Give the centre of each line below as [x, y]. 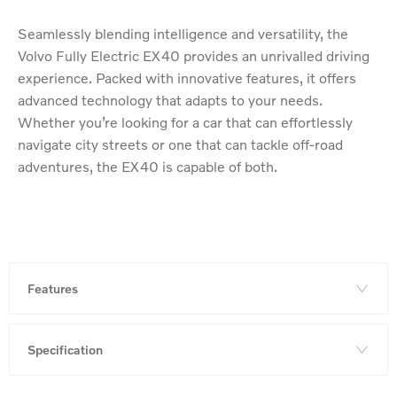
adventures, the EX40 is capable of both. [148, 167]
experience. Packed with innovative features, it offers [187, 78]
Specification [65, 350]
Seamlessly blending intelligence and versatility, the [183, 34]
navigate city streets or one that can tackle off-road [180, 144]
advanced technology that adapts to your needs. [170, 100]
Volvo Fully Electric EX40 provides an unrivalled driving [194, 56]
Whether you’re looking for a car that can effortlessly [185, 122]
